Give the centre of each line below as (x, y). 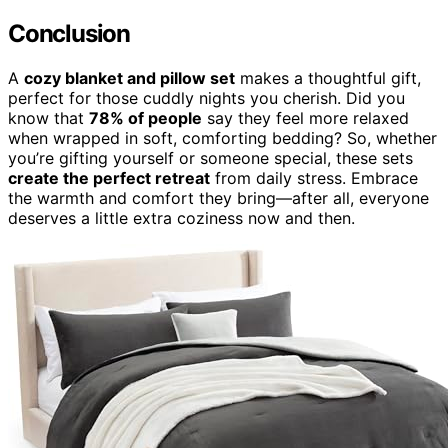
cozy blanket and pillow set (129, 77)
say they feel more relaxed (305, 117)
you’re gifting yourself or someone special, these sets (210, 157)
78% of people (145, 117)
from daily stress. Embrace (314, 177)
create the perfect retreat (109, 177)
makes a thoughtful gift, (328, 77)
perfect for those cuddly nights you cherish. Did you (206, 97)
